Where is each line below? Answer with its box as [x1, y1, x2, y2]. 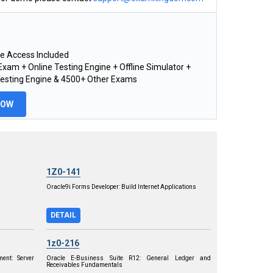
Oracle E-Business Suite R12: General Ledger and [46, 254, 211, 261]
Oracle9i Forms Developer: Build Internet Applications [46, 183, 196, 190]
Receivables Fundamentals [46, 261, 122, 268]
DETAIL [51, 210, 76, 219]
